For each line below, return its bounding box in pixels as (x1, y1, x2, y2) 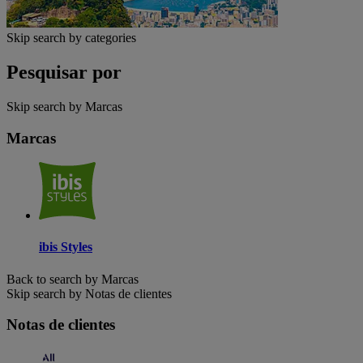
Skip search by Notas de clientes (6, 286, 172, 301)
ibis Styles (39, 240, 92, 254)
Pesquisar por (6, 61, 122, 83)
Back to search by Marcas (6, 271, 139, 286)
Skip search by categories (6, 30, 136, 45)
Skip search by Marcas (6, 99, 122, 113)
